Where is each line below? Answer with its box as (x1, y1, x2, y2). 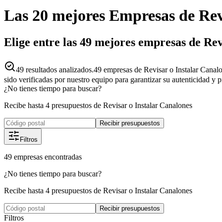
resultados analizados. (24, 65, 94, 74)
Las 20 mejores (4, 6, 105, 25)
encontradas (45, 152, 82, 161)
